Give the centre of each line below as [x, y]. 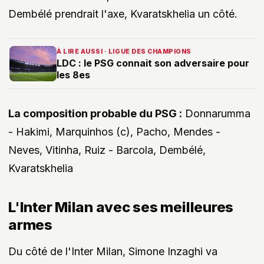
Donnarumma [216, 114]
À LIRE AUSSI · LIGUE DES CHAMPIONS [124, 52]
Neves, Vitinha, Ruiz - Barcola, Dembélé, [107, 150]
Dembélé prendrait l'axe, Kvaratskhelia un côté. [123, 14]
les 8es [73, 75]
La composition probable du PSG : [95, 114]
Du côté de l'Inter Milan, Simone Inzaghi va [113, 251]
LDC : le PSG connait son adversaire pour [153, 63]
